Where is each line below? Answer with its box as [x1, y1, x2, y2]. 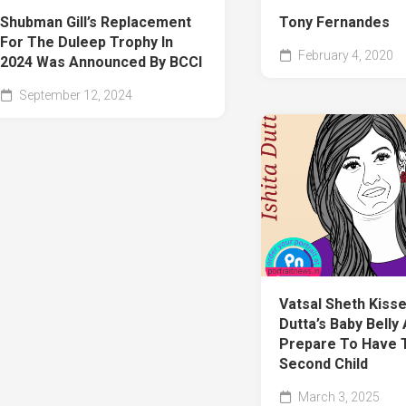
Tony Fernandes [278, 14, 390, 32]
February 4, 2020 [295, 48, 393, 63]
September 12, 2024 [15, 88, 132, 103]
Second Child [278, 355, 368, 373]
